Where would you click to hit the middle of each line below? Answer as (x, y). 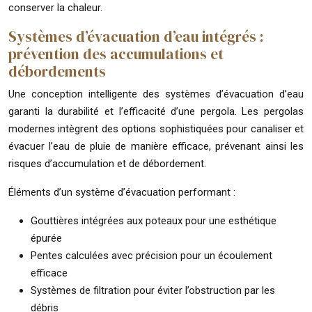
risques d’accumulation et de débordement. (107, 163)
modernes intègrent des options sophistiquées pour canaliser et (156, 128)
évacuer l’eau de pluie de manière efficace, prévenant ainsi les (156, 146)
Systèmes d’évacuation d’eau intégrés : (136, 36)
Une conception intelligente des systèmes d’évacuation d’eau (156, 94)
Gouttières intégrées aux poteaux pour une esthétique (154, 220)
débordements (57, 71)
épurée (46, 238)
